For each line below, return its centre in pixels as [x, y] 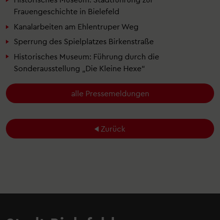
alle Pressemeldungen [110, 93]
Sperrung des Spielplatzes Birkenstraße [84, 41]
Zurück [113, 128]
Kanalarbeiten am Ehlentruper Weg [76, 26]
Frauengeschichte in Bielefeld [67, 11]
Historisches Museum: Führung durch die [86, 56]
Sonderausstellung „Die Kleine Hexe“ [79, 68]
